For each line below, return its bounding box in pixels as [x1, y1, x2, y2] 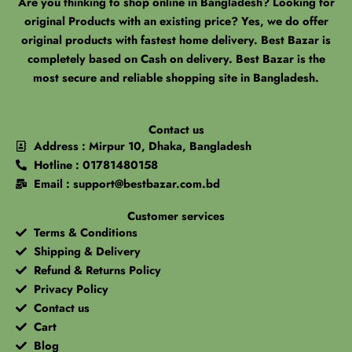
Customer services [127, 207, 225, 225]
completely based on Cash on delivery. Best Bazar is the [27, 49, 325, 67]
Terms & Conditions [33, 224, 137, 241]
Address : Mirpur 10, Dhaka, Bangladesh [33, 137, 251, 155]
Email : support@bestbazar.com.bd [33, 175, 220, 192]
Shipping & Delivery [33, 243, 141, 260]
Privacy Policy [33, 280, 108, 298]
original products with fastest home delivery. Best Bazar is [21, 31, 331, 48]
